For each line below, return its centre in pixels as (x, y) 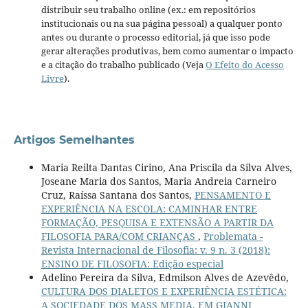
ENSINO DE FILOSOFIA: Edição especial (132, 264)
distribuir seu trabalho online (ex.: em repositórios (148, 10)
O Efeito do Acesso (244, 65)
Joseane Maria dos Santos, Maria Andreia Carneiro (158, 181)
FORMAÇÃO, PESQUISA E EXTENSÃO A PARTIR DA (157, 223)
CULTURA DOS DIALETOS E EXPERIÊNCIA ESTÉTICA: (164, 291)
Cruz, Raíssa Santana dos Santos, (118, 195)
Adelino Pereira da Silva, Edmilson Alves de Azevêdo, (165, 278)
